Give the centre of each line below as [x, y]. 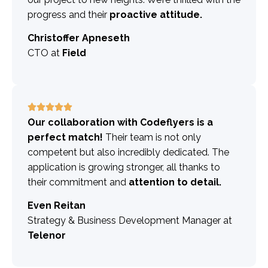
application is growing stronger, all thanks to [124, 167]
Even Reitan [57, 206]
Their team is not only [152, 137]
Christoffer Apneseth [79, 38]
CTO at [45, 53]
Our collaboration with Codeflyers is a [120, 122]
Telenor [47, 236]
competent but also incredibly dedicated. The [128, 152]
